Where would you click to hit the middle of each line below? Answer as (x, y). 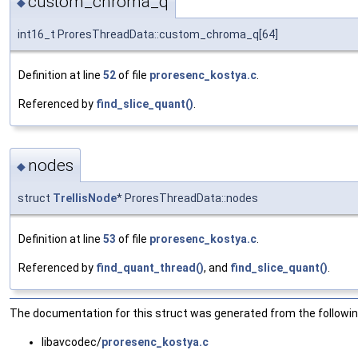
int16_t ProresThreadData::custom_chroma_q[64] (148, 35)
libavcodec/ (72, 342)
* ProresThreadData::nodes (187, 199)
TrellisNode (85, 199)
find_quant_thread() (150, 268)
